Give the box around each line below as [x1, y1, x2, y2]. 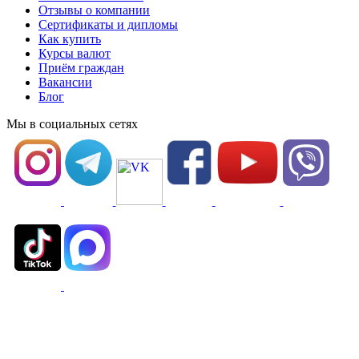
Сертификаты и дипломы [38, 17, 178, 31]
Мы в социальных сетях [6, 116, 138, 131]
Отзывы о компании [38, 2, 150, 17]
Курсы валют [38, 46, 111, 60]
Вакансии [38, 75, 92, 89]
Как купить [38, 31, 101, 46]
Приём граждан [38, 60, 124, 75]
